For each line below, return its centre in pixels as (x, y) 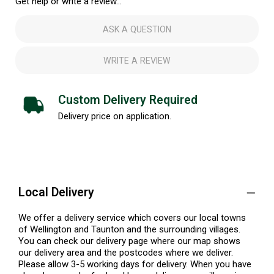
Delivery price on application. (115, 116)
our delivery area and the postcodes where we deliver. (126, 252)
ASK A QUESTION (137, 29)
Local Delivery (56, 192)
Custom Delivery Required (128, 100)
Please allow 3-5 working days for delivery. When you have (135, 264)
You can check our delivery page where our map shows (129, 241)
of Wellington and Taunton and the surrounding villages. (129, 229)
